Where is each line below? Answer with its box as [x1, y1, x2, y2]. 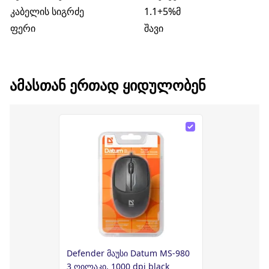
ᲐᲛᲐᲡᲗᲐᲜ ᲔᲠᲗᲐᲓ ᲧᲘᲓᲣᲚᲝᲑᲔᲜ [10, 75, 206, 95]
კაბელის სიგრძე [10, 5, 84, 18]
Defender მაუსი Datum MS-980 [67, 247, 190, 259]
